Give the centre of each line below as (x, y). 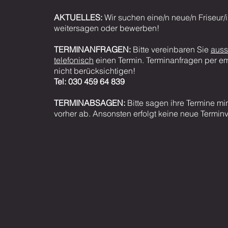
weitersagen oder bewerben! (107, 28)
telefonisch (74, 60)
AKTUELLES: (78, 17)
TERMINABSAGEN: (91, 103)
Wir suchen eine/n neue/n (150, 17)
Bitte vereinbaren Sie (171, 49)
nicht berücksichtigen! (95, 71)
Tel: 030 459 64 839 (89, 81)
